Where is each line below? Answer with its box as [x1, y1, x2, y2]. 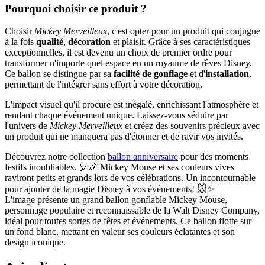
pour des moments [178, 151, 248, 162]
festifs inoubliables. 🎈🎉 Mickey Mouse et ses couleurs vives [5, 162, 234, 173]
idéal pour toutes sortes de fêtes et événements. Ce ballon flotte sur [5, 216, 251, 227]
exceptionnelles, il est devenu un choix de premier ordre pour [5, 47, 232, 58]
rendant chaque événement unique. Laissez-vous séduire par [5, 110, 228, 121]
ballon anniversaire [108, 151, 178, 162]
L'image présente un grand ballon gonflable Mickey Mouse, [5, 195, 227, 205]
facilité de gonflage [114, 69, 188, 79]
